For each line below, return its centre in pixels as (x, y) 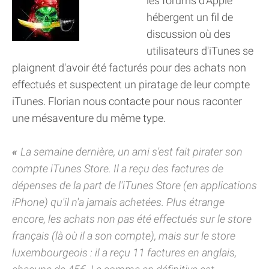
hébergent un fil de (190, 17)
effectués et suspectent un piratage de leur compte (131, 84)
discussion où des (189, 34)
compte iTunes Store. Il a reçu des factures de (118, 168)
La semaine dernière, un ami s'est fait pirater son (131, 152)
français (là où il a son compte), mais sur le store (124, 236)
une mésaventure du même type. (89, 118)
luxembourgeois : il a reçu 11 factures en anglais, (124, 252)
